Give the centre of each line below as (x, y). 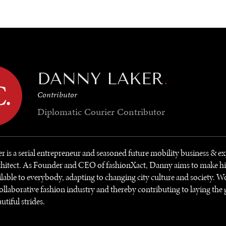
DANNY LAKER (100, 79)
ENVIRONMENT (41, 14)
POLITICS (126, 14)
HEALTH (88, 14)
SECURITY (169, 14)
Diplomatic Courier (76, 112)
